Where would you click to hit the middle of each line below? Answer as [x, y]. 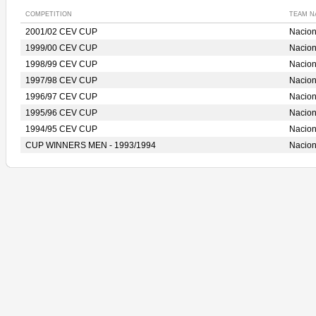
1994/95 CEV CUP [61, 129]
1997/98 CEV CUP [61, 80]
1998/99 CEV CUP [61, 64]
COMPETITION [49, 14]
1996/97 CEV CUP [61, 97]
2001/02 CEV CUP [61, 32]
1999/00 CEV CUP [61, 48]
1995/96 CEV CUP [61, 113]
